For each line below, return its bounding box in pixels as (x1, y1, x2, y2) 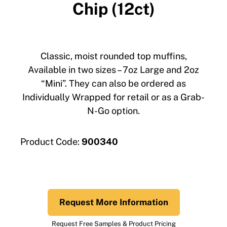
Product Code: (20, 136, 80, 147)
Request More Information (59, 197, 168, 208)
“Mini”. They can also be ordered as (41, 78, 186, 89)
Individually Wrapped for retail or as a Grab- (22, 92, 205, 103)
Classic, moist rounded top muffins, (40, 51, 187, 62)
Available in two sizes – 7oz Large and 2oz (28, 64, 199, 75)
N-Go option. (87, 105, 140, 117)
